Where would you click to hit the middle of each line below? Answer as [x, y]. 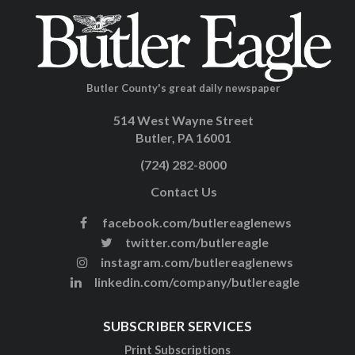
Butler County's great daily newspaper [183, 88]
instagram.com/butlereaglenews [195, 261]
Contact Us [183, 191]
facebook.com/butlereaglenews [195, 222]
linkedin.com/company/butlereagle [195, 281]
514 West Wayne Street [183, 120]
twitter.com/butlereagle [195, 242]
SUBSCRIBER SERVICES [177, 326]
